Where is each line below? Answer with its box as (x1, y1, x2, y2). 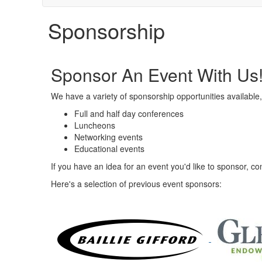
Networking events (74, 131, 143, 143)
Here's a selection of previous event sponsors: (51, 178, 222, 189)
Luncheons (74, 119, 115, 131)
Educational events (74, 143, 144, 154)
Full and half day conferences (74, 108, 184, 119)
